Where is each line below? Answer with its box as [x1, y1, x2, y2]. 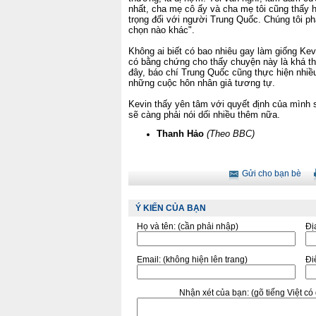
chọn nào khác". [128, 25, 195, 35]
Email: [137, 255, 163, 265]
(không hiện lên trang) [163, 255, 248, 265]
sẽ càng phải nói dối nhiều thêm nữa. [128, 109, 283, 120]
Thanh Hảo [157, 128, 204, 139]
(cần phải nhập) [178, 221, 238, 231]
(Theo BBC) [207, 128, 255, 139]
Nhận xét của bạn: [178, 288, 251, 298]
